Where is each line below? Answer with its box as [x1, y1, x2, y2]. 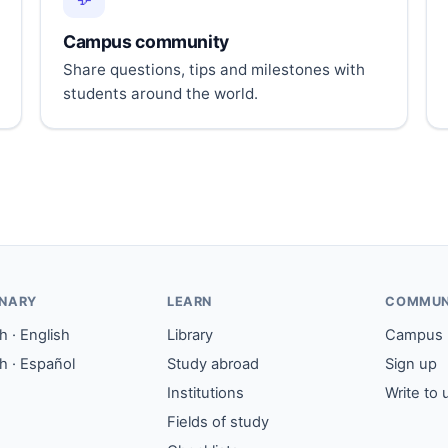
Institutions [166, 384, 244, 403]
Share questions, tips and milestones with [63, 60, 365, 80]
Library [166, 326, 213, 345]
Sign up [385, 355, 438, 374]
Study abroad [166, 355, 259, 374]
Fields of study [166, 413, 269, 432]
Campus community [63, 31, 229, 53]
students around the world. [63, 84, 258, 104]
